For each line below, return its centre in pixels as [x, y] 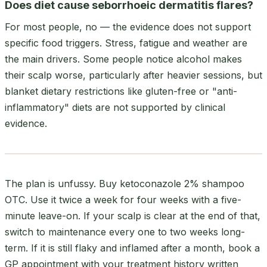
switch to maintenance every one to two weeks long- [125, 232]
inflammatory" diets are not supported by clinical [115, 107]
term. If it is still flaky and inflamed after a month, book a [132, 248]
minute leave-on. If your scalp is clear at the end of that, [133, 215]
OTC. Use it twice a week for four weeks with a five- [123, 199]
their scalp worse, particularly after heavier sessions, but [133, 75]
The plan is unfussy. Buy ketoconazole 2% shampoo [125, 183]
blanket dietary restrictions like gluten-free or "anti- [121, 91]
